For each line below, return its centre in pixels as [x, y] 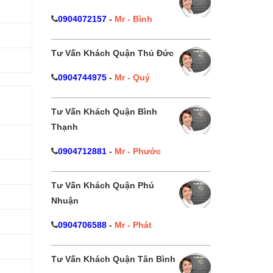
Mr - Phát [133, 225]
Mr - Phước [137, 151]
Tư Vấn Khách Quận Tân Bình [113, 259]
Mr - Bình [133, 19]
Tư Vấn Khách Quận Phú [102, 185]
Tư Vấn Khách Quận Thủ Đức [112, 53]
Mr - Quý [132, 77]
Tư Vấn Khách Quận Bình [104, 112]
